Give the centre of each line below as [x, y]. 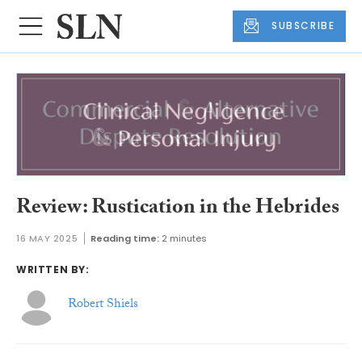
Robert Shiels [103, 305]
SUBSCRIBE [303, 26]
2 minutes [185, 238]
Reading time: [125, 238]
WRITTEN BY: [53, 269]
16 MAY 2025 [47, 238]
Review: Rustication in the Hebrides [178, 210]
